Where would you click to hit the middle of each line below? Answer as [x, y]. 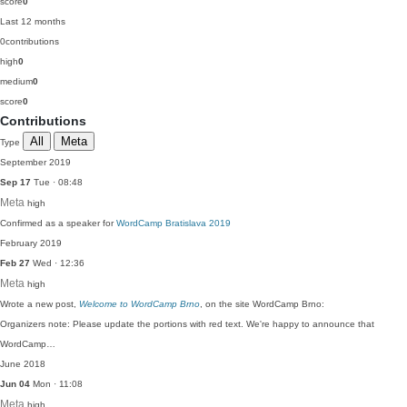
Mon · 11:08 [56, 384]
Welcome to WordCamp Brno [139, 304]
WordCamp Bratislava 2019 [174, 223]
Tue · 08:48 [57, 182]
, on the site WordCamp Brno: [262, 304]
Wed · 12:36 [57, 263]
